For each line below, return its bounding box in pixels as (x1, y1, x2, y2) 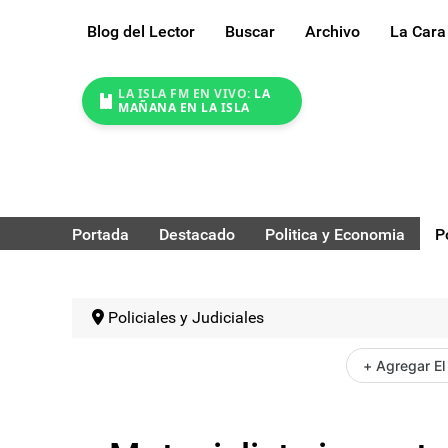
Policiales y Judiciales (108, 307, 264, 327)
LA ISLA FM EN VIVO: (118, 85, 251, 103)
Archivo (305, 22, 360, 42)
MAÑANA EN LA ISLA (118, 99, 250, 117)
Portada (72, 224, 129, 244)
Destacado (159, 224, 235, 244)
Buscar (225, 22, 275, 42)
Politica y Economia (265, 224, 405, 244)
